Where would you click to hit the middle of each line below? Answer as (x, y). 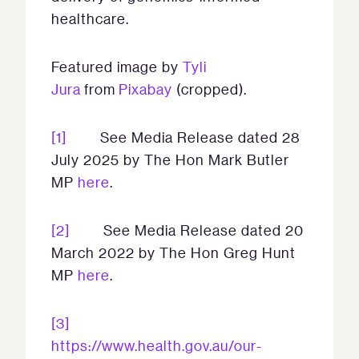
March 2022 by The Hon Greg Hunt (173, 253)
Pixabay (145, 89)
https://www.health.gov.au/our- (157, 346)
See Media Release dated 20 (187, 230)
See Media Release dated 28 (184, 137)
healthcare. (90, 19)
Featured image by (117, 67)
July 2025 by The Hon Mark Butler (170, 160)
